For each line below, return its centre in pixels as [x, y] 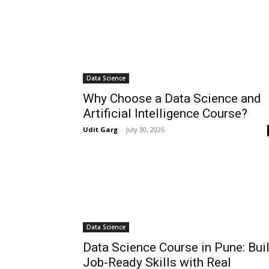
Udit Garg [100, 130]
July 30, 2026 [145, 130]
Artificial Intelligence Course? [165, 114]
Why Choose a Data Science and [172, 99]
